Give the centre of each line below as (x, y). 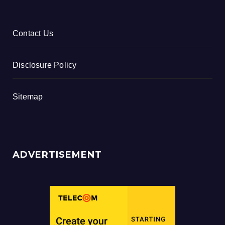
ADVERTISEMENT (57, 155)
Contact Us (33, 34)
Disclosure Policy (45, 65)
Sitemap (28, 97)
